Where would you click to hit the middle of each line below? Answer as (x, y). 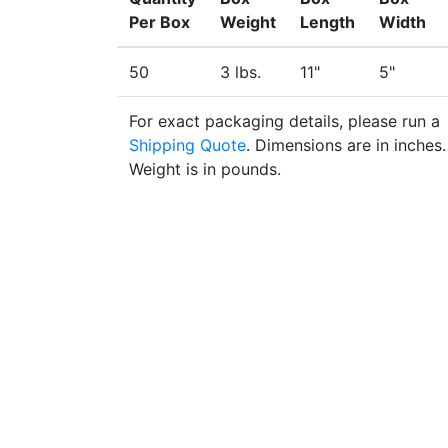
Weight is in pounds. (205, 169)
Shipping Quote (187, 145)
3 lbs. (240, 72)
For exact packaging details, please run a (284, 121)
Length (327, 22)
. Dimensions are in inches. (346, 145)
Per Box (159, 22)
